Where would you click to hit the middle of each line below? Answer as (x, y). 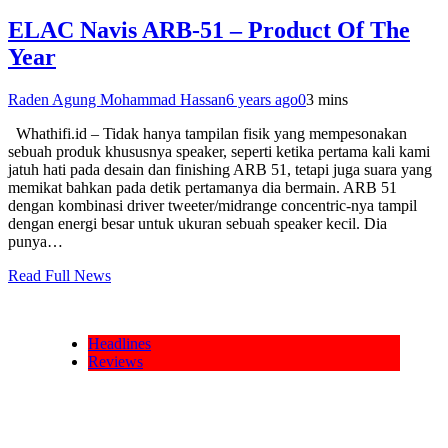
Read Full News (59, 275)
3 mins (327, 99)
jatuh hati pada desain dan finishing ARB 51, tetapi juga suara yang (220, 169)
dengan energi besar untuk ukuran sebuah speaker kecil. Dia (197, 223)
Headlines (119, 343)
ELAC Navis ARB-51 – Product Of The (209, 30)
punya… (35, 241)
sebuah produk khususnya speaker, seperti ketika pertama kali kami (219, 151)
